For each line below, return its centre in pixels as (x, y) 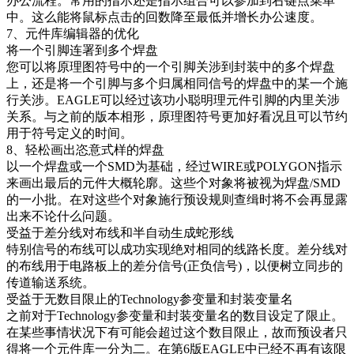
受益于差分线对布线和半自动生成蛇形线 (120, 233)
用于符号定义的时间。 (70, 134)
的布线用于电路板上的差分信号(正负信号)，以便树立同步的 (175, 266)
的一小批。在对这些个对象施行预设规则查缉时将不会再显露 (177, 200)
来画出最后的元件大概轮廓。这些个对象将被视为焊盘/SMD (173, 183)
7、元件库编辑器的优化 (73, 34)
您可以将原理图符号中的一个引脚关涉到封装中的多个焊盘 (171, 67)
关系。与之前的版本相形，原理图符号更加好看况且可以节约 (177, 117)
